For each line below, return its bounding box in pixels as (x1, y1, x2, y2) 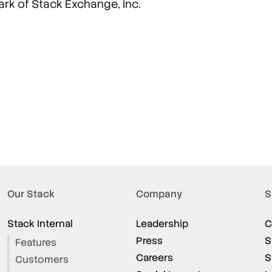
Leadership (136, 217, 188, 231)
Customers (15, 253, 69, 267)
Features (15, 236, 56, 250)
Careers (136, 251, 173, 265)
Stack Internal (7, 217, 73, 231)
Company (136, 188, 182, 201)
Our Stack (7, 188, 55, 201)
